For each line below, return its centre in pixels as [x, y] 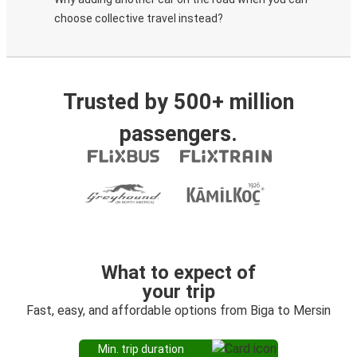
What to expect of [178, 273]
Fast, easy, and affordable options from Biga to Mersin [178, 310]
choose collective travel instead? [139, 18]
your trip [178, 292]
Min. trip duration [141, 349]
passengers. [178, 134]
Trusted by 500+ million [178, 102]
